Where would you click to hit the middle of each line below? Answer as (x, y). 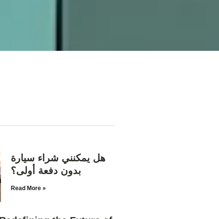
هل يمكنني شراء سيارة (58, 158)
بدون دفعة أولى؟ (46, 171)
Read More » (29, 188)
